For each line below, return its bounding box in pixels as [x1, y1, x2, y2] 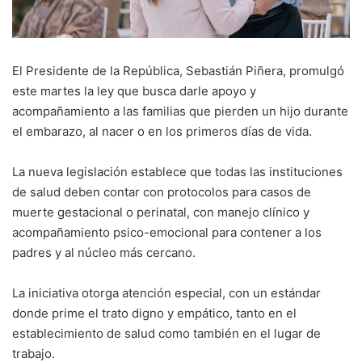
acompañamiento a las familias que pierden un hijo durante [12, 103, 348, 119]
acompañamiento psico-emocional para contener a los [12, 224, 322, 240]
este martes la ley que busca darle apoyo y [12, 82, 256, 99]
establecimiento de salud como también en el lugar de [12, 325, 321, 341]
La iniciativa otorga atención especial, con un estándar [12, 284, 321, 301]
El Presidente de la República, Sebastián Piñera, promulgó [12, 62, 344, 78]
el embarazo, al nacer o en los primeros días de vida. [12, 123, 312, 139]
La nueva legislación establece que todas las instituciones [12, 163, 343, 179]
